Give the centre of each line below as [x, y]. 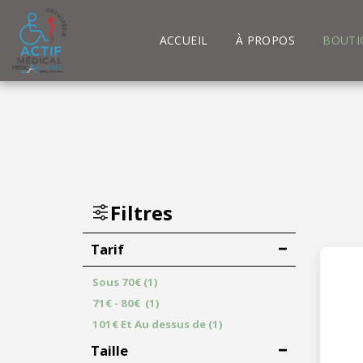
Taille [109, 350]
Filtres [141, 212]
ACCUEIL [184, 40]
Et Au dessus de [162, 324]
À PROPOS [265, 40]
